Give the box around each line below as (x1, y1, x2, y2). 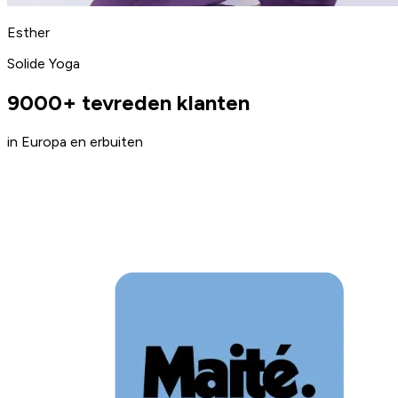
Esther (7, 23, 50, 41)
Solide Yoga (7, 54, 80, 72)
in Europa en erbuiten (7, 132, 143, 150)
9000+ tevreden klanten (7, 89, 250, 115)
